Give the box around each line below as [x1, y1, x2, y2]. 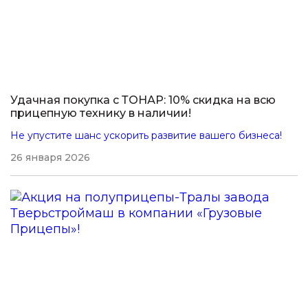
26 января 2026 [10, 151, 90, 164]
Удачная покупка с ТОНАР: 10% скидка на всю [10, 93, 276, 107]
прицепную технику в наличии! [10, 107, 191, 120]
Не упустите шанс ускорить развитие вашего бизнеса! [10, 129, 282, 142]
